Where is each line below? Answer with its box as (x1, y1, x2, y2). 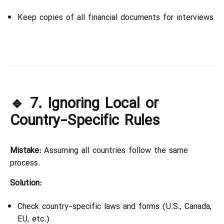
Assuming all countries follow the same (41, 143, 188, 157)
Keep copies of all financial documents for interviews (17, 10, 213, 24)
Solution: (10, 176, 41, 190)
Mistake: (10, 143, 41, 157)
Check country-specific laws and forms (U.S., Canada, (17, 199, 211, 213)
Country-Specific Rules (10, 108, 159, 133)
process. (10, 156, 40, 170)
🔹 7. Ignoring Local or (10, 91, 158, 116)
